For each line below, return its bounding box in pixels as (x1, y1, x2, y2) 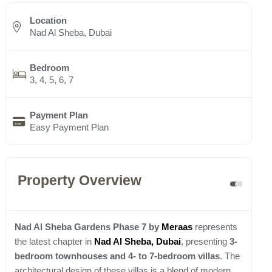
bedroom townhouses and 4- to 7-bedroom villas (15, 251, 220, 262)
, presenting (181, 236, 229, 247)
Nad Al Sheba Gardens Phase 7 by (15, 222, 161, 233)
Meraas (161, 222, 192, 233)
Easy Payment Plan (30, 122, 109, 133)
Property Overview (18, 173, 141, 189)
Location (30, 15, 67, 26)
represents (192, 222, 237, 233)
